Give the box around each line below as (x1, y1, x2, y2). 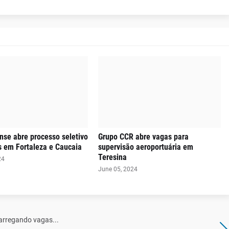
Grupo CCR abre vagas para (98, 132, 189, 142)
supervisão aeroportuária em (98, 142, 193, 152)
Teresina (98, 152, 127, 162)
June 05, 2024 (98, 166, 138, 173)
